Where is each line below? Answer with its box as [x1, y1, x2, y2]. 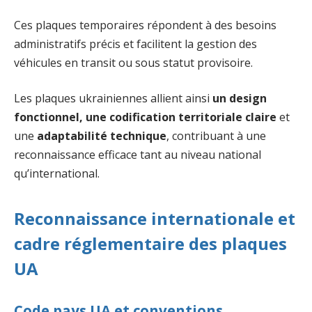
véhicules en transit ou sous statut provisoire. [14, 54, 253, 70]
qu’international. [14, 166, 100, 182]
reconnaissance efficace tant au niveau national [14, 147, 261, 163]
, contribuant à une [166, 128, 266, 144]
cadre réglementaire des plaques [14, 231, 287, 255]
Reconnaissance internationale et [14, 206, 295, 230]
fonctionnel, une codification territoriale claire [14, 109, 276, 125]
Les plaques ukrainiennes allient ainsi [14, 91, 212, 107]
